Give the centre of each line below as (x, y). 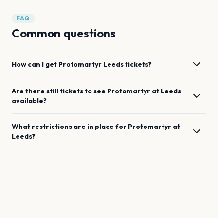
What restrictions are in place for (70, 127)
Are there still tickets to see (59, 91)
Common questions (64, 33)
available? (29, 101)
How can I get (35, 64)
